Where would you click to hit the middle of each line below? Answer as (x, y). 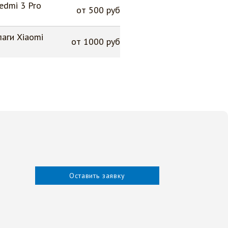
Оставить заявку (97, 176)
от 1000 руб (96, 41)
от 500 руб (98, 10)
